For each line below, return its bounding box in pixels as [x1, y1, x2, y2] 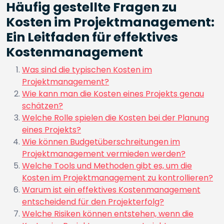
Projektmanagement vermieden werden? [22, 148, 185, 159]
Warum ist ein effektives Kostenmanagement [22, 184, 200, 195]
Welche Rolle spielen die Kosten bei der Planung [22, 112, 209, 123]
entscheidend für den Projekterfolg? [22, 196, 164, 207]
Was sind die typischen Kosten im [22, 64, 152, 75]
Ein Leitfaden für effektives [6, 28, 178, 46]
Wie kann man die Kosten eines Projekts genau [22, 88, 204, 99]
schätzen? [22, 100, 63, 111]
